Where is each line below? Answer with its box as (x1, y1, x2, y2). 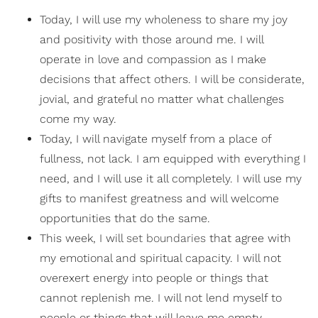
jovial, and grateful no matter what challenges (40, 92, 284, 106)
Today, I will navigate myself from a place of (40, 132, 271, 146)
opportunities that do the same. (40, 212, 210, 226)
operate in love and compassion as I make (40, 53, 266, 67)
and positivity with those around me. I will (40, 33, 263, 47)
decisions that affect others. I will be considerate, (40, 72, 305, 87)
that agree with (206, 231, 291, 246)
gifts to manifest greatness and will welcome (40, 192, 279, 206)
